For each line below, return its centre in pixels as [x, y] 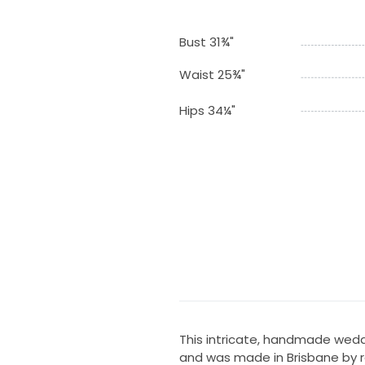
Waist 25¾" [212, 74]
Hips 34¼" [207, 110]
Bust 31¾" [206, 42]
